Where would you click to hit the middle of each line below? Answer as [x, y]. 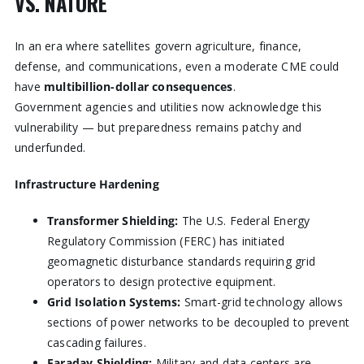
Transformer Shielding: [113, 221]
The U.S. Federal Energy [244, 221]
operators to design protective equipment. [161, 282]
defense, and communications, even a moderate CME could [177, 67]
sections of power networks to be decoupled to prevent [198, 323]
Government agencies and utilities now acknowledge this [168, 107]
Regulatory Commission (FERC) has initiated [166, 241]
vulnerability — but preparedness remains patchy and [158, 128]
